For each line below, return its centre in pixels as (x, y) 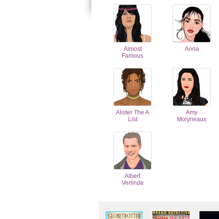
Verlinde (132, 183)
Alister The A (132, 112)
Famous (132, 56)
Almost (132, 49)
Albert (132, 176)
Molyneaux (192, 119)
